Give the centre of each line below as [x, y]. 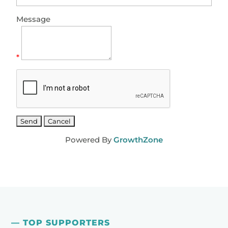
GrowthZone [138, 139]
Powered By [89, 139]
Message [34, 19]
